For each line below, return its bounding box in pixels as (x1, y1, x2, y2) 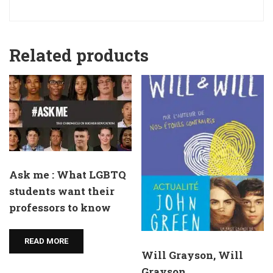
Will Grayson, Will (141, 247, 244, 262)
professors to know (9, 200, 111, 215)
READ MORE (24, 236, 68, 246)
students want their (9, 184, 115, 199)
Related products (9, 44, 149, 67)
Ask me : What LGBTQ (9, 168, 126, 182)
